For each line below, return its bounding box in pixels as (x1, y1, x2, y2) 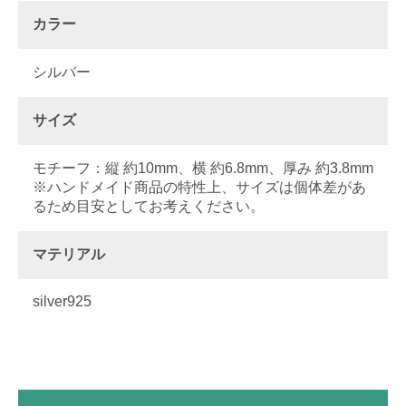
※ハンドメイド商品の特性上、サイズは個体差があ (33, 179, 366, 196)
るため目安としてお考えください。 (33, 198, 265, 215)
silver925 (33, 294, 92, 310)
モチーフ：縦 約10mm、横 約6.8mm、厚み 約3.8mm (33, 160, 373, 177)
